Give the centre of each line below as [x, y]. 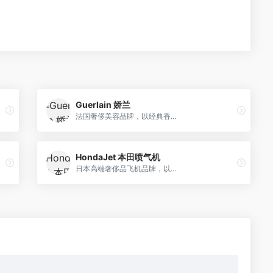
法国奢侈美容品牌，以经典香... [126, 116]
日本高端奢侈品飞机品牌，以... [126, 169]
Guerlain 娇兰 [103, 105]
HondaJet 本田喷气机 [118, 157]
